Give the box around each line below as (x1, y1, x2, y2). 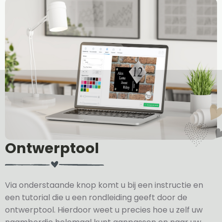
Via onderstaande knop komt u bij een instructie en (5, 179, 203, 191)
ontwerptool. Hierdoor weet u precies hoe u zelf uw (5, 204, 203, 216)
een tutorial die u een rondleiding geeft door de (5, 191, 187, 203)
